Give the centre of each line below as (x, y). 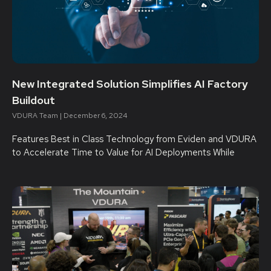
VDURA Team (36, 116)
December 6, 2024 (95, 116)
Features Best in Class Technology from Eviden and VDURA (134, 139)
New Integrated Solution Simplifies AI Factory (130, 84)
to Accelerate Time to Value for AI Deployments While (123, 152)
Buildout (34, 100)
